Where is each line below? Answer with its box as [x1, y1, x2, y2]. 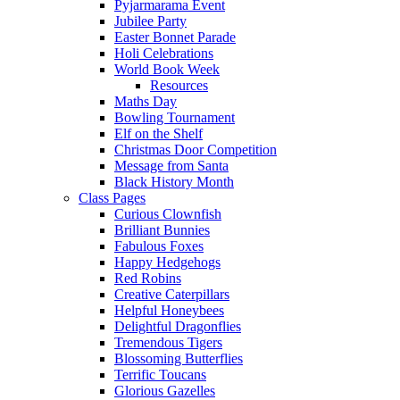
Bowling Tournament [114, 109, 235, 125]
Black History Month [114, 173, 234, 189]
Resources [150, 77, 208, 93]
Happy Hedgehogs [114, 254, 221, 270]
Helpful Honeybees [114, 302, 224, 318]
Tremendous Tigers [114, 334, 222, 350]
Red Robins [114, 270, 181, 286]
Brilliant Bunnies [114, 221, 210, 237]
